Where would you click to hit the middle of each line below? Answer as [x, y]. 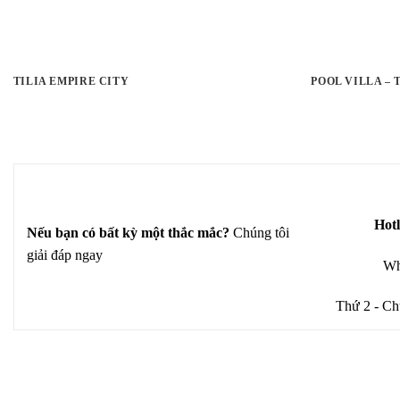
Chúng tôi [261, 232]
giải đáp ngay [65, 254]
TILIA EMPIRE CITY [71, 81]
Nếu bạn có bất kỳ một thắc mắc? [130, 232]
